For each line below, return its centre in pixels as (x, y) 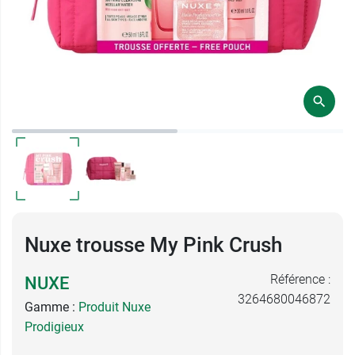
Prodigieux (54, 327)
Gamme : (52, 307)
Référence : (300, 279)
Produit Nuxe (115, 307)
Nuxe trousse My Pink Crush (153, 245)
